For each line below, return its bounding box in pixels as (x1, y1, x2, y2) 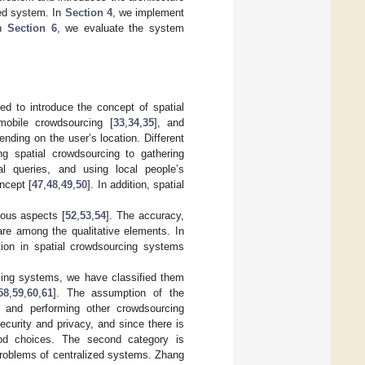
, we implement (112, 6, 185, 19)
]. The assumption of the (52, 286, 185, 299)
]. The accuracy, (106, 209, 185, 222)
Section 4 (64, 6, 112, 19)
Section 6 (7, 21, 57, 34)
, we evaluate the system (56, 21, 184, 34)
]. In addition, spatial (87, 178, 184, 191)
